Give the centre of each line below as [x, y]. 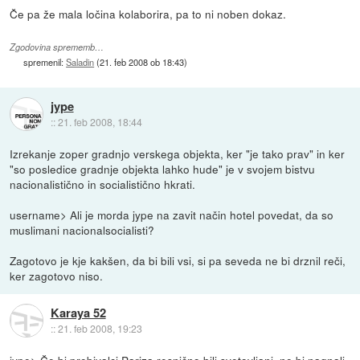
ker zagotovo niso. [57, 276]
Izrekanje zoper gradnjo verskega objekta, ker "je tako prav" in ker [178, 154]
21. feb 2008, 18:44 [100, 121]
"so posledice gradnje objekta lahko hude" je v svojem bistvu [163, 169]
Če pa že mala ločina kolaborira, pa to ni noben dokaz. [148, 14]
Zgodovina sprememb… [57, 47]
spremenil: [45, 62]
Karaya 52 [78, 312]
